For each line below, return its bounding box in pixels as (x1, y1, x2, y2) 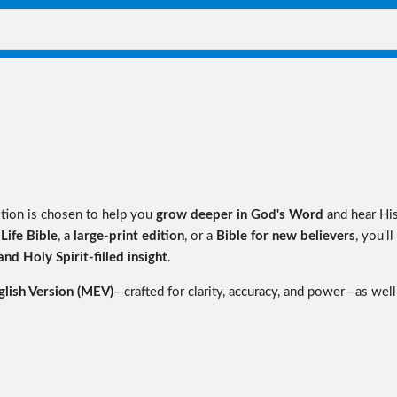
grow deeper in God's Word (156, 207, 323, 222)
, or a (184, 229, 216, 243)
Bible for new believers (216, 229, 355, 243)
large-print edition (74, 229, 184, 243)
